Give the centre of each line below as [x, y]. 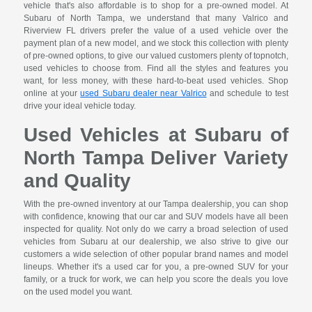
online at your [52, 94]
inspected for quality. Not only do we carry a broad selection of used [156, 229]
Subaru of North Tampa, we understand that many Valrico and [156, 18]
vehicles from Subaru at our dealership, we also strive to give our [156, 242]
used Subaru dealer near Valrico [143, 94]
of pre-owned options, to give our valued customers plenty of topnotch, [156, 56]
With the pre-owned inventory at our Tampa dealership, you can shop [156, 204]
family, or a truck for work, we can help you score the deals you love [156, 280]
